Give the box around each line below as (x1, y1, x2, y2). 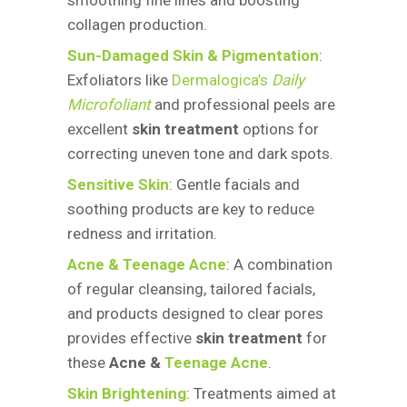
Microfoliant (67, 95, 151, 114)
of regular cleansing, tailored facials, (67, 280, 315, 299)
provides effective (67, 329, 195, 348)
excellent (67, 120, 132, 139)
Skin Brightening (67, 384, 186, 403)
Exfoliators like (67, 71, 172, 90)
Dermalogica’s (172, 71, 272, 90)
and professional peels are (151, 95, 335, 114)
